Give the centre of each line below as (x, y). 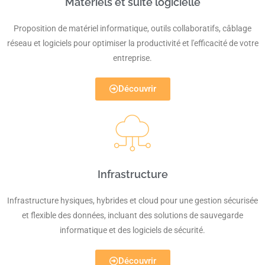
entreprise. (132, 58)
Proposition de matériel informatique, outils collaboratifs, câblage (132, 28)
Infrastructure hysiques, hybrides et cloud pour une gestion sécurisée (132, 200)
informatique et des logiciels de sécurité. (132, 230)
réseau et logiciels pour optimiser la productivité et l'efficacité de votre (132, 43)
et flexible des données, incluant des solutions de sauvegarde (132, 215)
